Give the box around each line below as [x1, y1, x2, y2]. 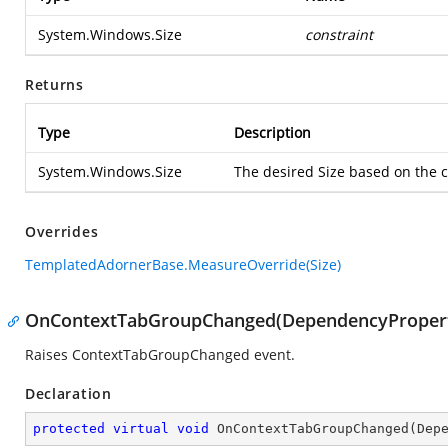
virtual [113, 421, 169, 436]
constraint [305, 25, 373, 44]
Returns [25, 75, 84, 94]
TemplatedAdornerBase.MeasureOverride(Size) [25, 255, 341, 274]
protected [33, 421, 105, 436]
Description [234, 123, 311, 142]
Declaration [25, 384, 112, 403]
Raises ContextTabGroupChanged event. [25, 345, 295, 364]
